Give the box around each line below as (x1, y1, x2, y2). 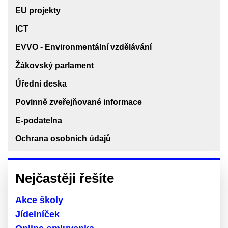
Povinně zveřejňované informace (15, 97, 142, 106)
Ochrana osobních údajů (15, 134, 111, 143)
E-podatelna (15, 116, 62, 125)
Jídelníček (15, 209, 60, 219)
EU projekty (15, 6, 61, 15)
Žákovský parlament (15, 61, 94, 70)
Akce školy (15, 194, 63, 205)
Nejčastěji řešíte (15, 170, 114, 186)
